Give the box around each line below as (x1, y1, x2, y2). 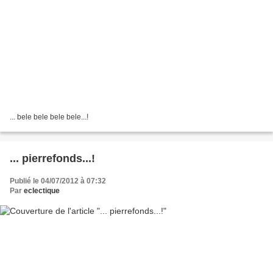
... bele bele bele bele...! (10, 112, 88, 121)
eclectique (24, 186, 60, 195)
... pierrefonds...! (10, 152, 95, 165)
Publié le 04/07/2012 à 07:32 (10, 176, 106, 185)
